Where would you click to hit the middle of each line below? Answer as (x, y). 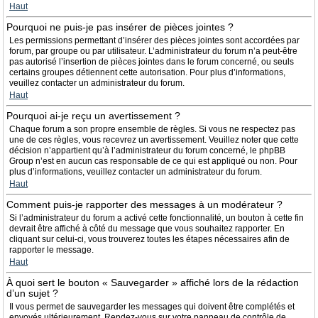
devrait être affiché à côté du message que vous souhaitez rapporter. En (147, 229)
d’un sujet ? (32, 293)
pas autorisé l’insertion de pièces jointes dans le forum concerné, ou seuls (152, 62)
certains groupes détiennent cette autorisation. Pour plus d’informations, (147, 72)
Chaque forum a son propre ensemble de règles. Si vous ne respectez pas (152, 129)
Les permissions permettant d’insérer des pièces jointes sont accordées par (154, 40)
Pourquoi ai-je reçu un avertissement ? (93, 116)
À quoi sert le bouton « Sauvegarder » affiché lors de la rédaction (153, 283)
